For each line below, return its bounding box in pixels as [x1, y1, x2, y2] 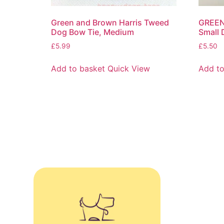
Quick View [107, 63, 150, 73]
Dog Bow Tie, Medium [51, 26, 134, 37]
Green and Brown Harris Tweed [51, 17, 169, 27]
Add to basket [51, 63, 105, 73]
